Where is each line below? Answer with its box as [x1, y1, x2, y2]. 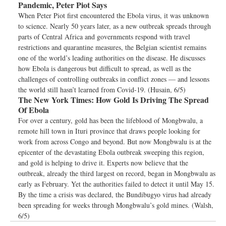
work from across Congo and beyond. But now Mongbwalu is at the [18, 137, 211, 146]
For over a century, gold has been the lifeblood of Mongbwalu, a [18, 116, 203, 125]
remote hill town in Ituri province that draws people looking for [18, 126, 200, 136]
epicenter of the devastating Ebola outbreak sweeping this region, [18, 147, 204, 157]
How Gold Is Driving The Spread [94, 94, 209, 105]
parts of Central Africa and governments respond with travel [18, 32, 190, 41]
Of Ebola [18, 104, 51, 116]
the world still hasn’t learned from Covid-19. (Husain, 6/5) [18, 85, 186, 94]
